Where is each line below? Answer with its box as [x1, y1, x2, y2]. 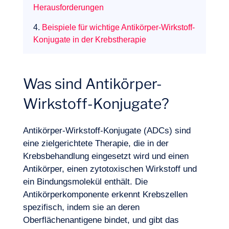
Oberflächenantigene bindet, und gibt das [22, 215, 179, 225]
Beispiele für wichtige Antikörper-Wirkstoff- [41, 23, 195, 32]
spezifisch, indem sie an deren [22, 202, 140, 212]
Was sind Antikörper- [22, 75, 162, 93]
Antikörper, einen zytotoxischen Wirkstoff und [22, 164, 197, 174]
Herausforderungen [33, 3, 104, 12]
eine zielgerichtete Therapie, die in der [22, 139, 169, 148]
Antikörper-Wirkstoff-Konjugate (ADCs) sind [22, 126, 191, 135]
